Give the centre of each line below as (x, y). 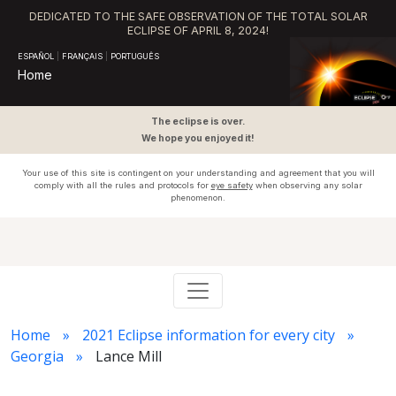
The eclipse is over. (198, 122)
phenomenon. (198, 198)
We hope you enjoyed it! (198, 138)
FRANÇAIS (82, 56)
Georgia (37, 356)
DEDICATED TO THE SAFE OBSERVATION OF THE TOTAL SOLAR (198, 16)
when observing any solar (307, 185)
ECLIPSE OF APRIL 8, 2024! (198, 30)
